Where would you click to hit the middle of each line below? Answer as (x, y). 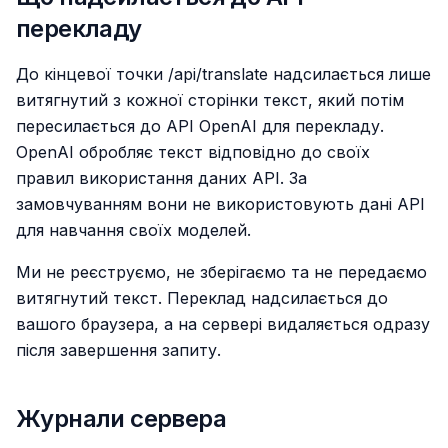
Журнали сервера (121, 418)
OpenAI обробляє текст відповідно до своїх (193, 152)
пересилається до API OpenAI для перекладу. (200, 126)
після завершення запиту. (118, 350)
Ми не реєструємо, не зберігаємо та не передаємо (221, 272)
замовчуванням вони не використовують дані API (220, 204)
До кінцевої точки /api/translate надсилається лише (223, 74)
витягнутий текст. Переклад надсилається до (202, 298)
